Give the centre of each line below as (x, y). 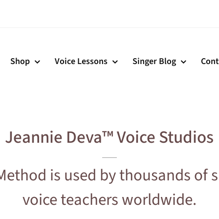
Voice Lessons (81, 61)
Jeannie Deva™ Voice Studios (109, 137)
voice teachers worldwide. (109, 199)
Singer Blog (154, 61)
